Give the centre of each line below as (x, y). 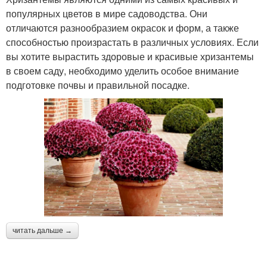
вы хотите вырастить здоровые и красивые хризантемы (130, 56)
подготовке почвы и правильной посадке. (98, 85)
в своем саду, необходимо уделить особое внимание (122, 70)
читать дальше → (42, 231)
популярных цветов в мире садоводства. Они (107, 13)
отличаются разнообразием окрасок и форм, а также (122, 27)
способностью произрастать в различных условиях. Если (132, 42)
